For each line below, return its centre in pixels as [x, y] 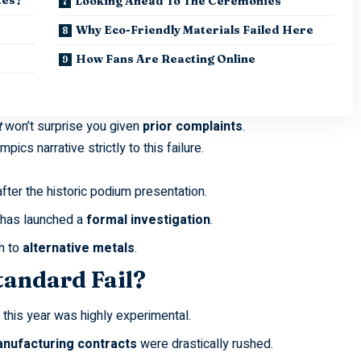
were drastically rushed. [205, 344]
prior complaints [192, 126]
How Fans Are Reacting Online [165, 58]
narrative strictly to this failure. [118, 148]
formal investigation [148, 220]
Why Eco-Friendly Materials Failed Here [194, 29]
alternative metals [78, 248]
